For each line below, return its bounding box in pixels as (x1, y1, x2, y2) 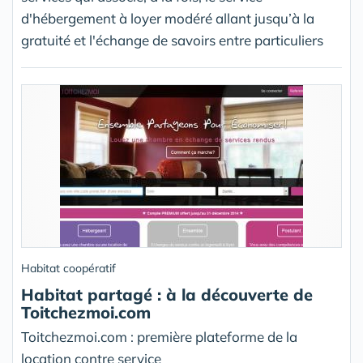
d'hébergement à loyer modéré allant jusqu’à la (21, 10, 314, 27)
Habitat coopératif (21, 261, 116, 275)
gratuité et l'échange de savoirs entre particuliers (21, 32, 323, 49)
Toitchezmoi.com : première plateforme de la (21, 328, 297, 345)
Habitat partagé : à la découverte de (21, 284, 313, 305)
